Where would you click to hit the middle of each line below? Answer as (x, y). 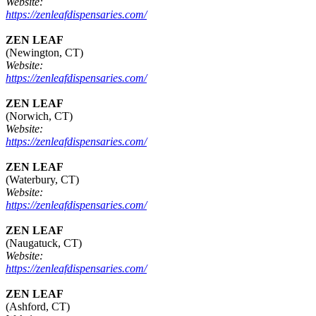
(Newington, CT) (44, 53)
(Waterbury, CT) (42, 180)
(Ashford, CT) (38, 307)
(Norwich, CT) (39, 116)
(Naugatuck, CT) (44, 243)
